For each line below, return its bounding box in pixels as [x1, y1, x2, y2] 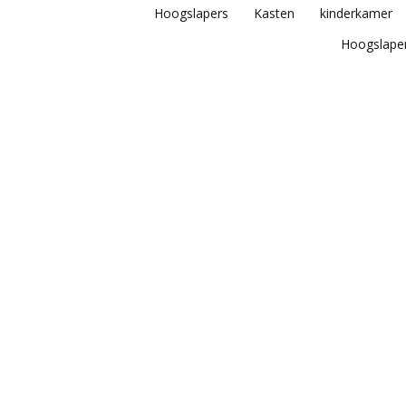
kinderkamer [319, 4, 392, 22]
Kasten [253, 4, 295, 22]
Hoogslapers [153, 4, 228, 22]
